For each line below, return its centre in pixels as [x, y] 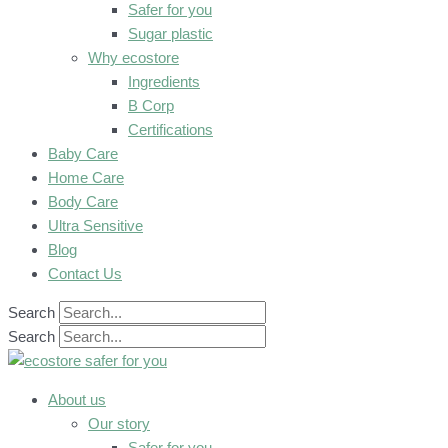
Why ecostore [133, 57]
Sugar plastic [170, 33]
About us [77, 399]
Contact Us [85, 273]
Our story [119, 423]
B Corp [151, 105]
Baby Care [83, 153]
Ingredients [164, 81]
